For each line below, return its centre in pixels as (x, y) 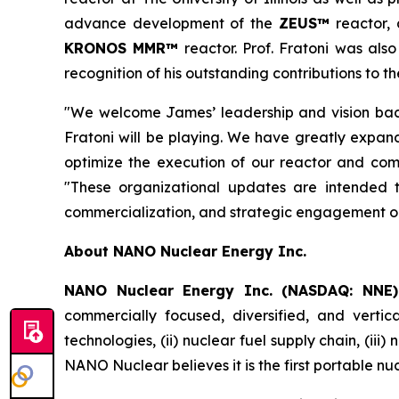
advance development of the (171, 24)
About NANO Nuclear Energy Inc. (185, 252)
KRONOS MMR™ (122, 49)
